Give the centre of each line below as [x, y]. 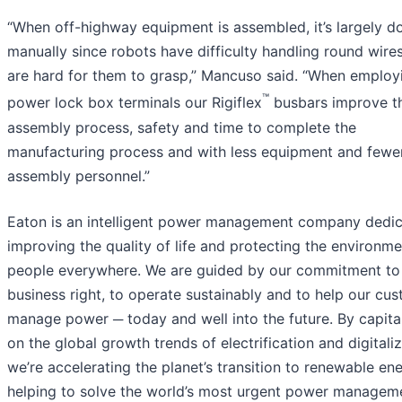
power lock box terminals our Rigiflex [135, 103]
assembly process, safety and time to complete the [182, 127]
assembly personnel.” [79, 175]
